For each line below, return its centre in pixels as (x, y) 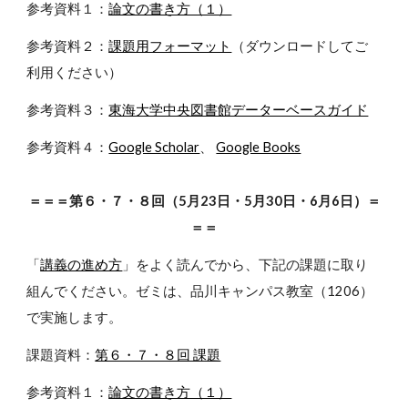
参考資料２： (68, 46)
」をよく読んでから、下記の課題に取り (245, 265)
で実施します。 (75, 317)
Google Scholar (154, 147)
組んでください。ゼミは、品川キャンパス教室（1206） (200, 291)
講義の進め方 (82, 265)
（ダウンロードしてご (300, 46)
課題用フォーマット (170, 46)
